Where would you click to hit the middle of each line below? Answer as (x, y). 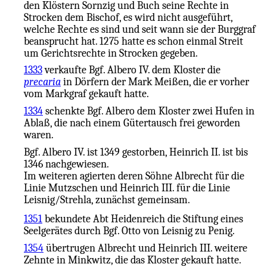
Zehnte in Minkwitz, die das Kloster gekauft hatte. (133, 260)
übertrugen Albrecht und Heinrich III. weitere (145, 248)
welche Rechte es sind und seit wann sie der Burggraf (140, 29)
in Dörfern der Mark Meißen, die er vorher (155, 82)
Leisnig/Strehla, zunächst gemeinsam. (107, 199)
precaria (42, 82)
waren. (39, 135)
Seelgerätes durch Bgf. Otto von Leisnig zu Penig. (129, 230)
